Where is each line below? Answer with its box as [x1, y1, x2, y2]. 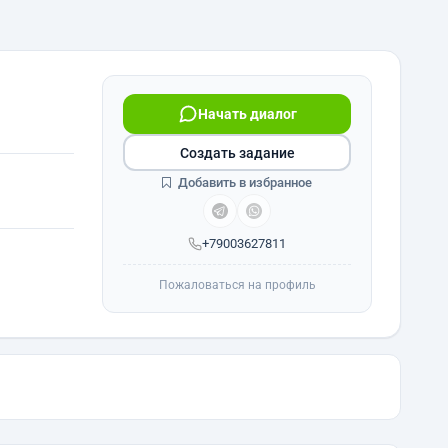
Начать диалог [197, 106, 297, 122]
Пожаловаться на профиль [158, 278, 316, 292]
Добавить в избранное [175, 175, 312, 190]
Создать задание [179, 144, 295, 161]
